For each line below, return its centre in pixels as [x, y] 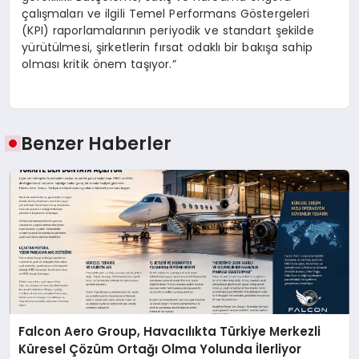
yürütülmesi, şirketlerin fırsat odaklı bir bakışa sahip [167, 48]
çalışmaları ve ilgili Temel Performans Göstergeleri [166, 14]
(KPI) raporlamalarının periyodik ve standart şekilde [168, 31]
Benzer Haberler [97, 143]
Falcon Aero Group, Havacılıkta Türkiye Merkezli [170, 332]
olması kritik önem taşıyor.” [99, 65]
